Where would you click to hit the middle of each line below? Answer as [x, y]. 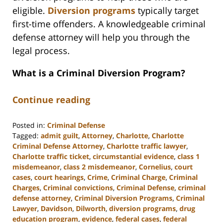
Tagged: [26, 136]
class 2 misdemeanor [99, 167]
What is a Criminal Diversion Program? [99, 73]
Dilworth [91, 209]
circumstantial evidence [133, 157]
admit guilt [59, 136]
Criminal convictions [78, 188]
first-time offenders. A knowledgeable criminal [109, 24]
